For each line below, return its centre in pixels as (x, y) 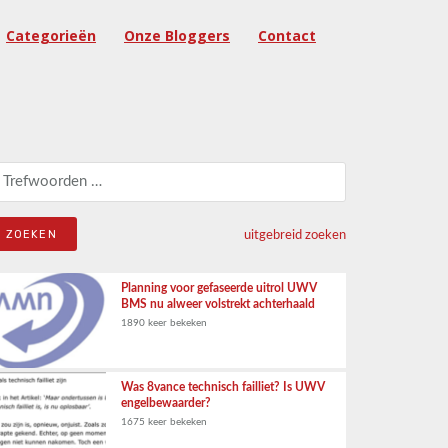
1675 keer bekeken (164, 422)
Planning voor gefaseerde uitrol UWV (219, 288)
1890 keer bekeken (164, 323)
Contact (287, 35)
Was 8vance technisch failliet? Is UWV (223, 387)
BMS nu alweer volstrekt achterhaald (218, 304)
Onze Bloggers (177, 35)
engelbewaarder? (166, 403)
